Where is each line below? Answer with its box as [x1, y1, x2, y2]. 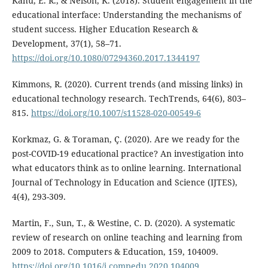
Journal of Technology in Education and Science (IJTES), [11, 176, 237, 188]
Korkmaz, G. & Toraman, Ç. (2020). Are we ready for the [11, 133, 240, 145]
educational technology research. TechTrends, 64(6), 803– [11, 93, 246, 105]
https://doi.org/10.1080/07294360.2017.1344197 [11, 52, 200, 64]
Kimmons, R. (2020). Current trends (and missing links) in [11, 78, 243, 90]
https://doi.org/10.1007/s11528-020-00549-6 [31, 107, 201, 119]
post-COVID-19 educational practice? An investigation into [11, 148, 243, 160]
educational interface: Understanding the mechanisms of [11, 9, 241, 21]
